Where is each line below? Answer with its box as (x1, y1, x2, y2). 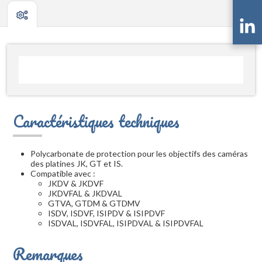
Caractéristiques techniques (13, 108, 180, 135)
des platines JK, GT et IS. (30, 158, 123, 169)
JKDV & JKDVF (48, 178, 104, 189)
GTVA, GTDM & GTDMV (48, 198, 140, 209)
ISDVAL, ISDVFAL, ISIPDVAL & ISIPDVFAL (48, 218, 204, 229)
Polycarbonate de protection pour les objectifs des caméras (30, 149, 248, 159)
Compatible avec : (30, 168, 95, 179)
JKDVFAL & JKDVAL (48, 188, 122, 199)
